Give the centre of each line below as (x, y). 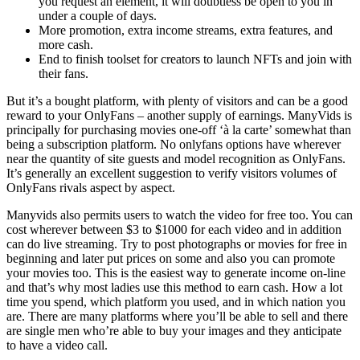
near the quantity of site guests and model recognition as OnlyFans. (176, 158)
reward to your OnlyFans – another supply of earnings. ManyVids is (179, 115)
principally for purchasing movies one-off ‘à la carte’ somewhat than (179, 129)
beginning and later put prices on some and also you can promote (171, 258)
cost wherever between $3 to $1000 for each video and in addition (174, 229)
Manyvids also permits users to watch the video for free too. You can (180, 215)
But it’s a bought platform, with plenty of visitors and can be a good (177, 100)
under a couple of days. (98, 15)
